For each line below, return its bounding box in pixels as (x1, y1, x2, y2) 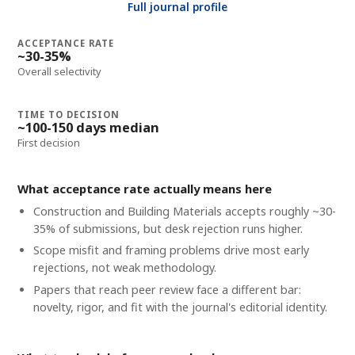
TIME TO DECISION (17, 108, 120, 120)
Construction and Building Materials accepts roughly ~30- (32, 203, 336, 219)
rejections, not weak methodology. (32, 260, 216, 276)
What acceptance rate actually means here (17, 180, 273, 197)
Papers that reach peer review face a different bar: (32, 281, 301, 297)
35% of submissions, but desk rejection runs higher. (32, 220, 303, 236)
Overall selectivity (17, 64, 102, 79)
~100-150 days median (17, 118, 160, 136)
